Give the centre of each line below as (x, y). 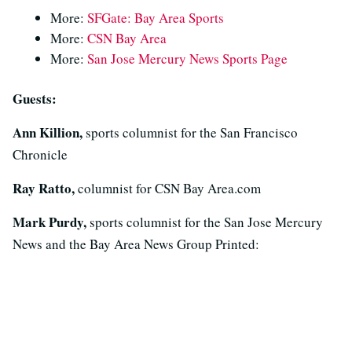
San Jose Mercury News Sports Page (187, 59)
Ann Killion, (49, 132)
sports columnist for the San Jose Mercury (206, 222)
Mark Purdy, (51, 222)
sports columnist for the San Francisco (192, 132)
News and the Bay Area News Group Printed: (136, 244)
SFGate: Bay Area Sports (156, 18)
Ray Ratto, (45, 188)
